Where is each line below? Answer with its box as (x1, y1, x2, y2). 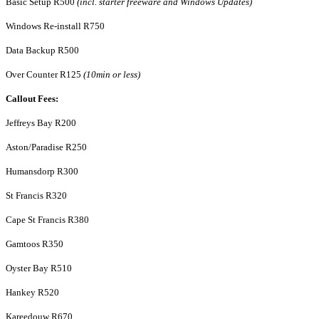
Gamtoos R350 (6, 239, 63, 250)
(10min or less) (83, 69, 140, 80)
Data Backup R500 (6, 45, 79, 56)
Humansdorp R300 (6, 166, 78, 177)
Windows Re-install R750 (6, 21, 105, 32)
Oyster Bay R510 (6, 263, 72, 274)
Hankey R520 (6, 287, 59, 298)
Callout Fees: (6, 93, 58, 105)
